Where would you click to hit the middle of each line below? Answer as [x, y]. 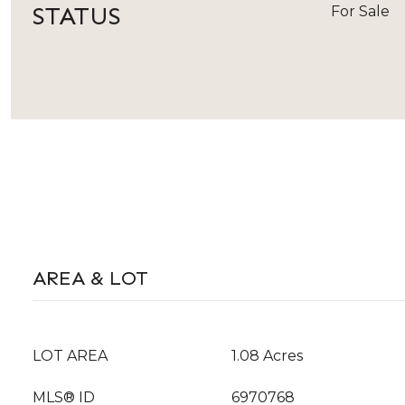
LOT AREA [70, 355]
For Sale [360, 11]
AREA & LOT [90, 278]
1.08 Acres [267, 355]
